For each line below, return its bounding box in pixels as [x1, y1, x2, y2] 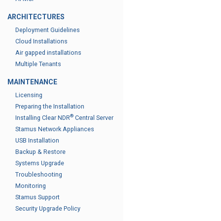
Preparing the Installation [15, 103, 84, 110]
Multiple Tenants [15, 60, 61, 68]
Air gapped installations [15, 49, 81, 56]
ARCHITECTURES [7, 13, 65, 21]
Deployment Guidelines [15, 26, 80, 34]
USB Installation [15, 137, 59, 144]
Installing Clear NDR [15, 114, 70, 121]
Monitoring [15, 182, 46, 189]
